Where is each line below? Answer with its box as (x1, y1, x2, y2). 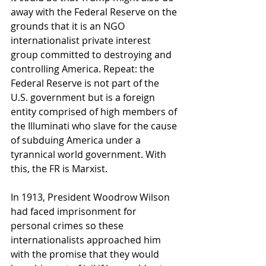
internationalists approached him (11, 233, 163, 247)
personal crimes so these (11, 219, 126, 233)
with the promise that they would (11, 248, 161, 261)
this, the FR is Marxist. (11, 162, 107, 176)
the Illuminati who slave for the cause (11, 119, 179, 133)
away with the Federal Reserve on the (11, 5, 179, 19)
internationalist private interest (11, 34, 153, 47)
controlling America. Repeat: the (11, 62, 157, 76)
